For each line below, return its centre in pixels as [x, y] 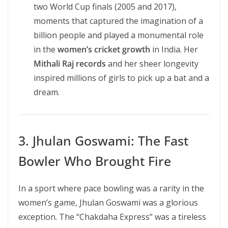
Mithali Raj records [70, 64]
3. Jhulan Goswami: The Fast [103, 140]
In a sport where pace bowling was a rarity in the [111, 188]
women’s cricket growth [104, 49]
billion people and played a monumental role [119, 35]
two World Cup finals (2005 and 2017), [105, 7]
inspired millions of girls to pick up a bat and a [121, 78]
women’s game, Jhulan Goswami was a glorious [108, 203]
